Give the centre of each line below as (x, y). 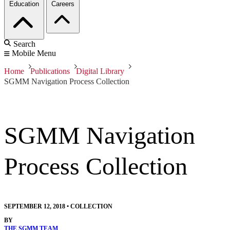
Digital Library (100, 71)
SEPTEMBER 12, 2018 (35, 207)
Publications (50, 71)
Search (24, 44)
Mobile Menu (34, 53)
